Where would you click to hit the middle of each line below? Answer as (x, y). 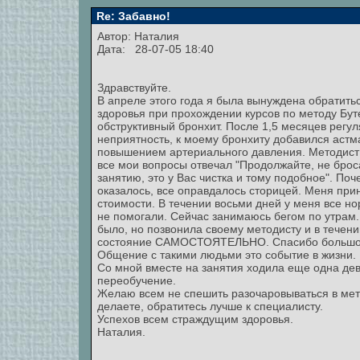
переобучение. (137, 280)
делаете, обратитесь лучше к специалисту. (210, 306)
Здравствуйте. (134, 88)
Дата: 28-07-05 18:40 (155, 49)
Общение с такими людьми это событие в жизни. (227, 255)
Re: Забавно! (132, 16)
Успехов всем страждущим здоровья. (195, 319)
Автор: (116, 36)
